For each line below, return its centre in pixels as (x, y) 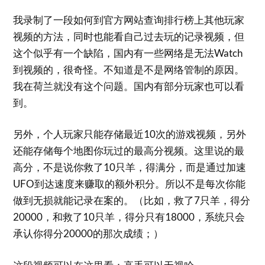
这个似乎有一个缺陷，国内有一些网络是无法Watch (128, 53)
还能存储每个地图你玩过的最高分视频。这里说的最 (129, 151)
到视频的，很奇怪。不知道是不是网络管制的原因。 (129, 69)
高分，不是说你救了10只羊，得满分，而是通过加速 (130, 167)
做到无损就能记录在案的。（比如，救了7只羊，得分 (132, 200)
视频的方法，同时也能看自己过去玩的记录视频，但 (129, 36)
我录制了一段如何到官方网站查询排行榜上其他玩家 (129, 20)
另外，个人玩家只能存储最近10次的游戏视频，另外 (130, 134)
